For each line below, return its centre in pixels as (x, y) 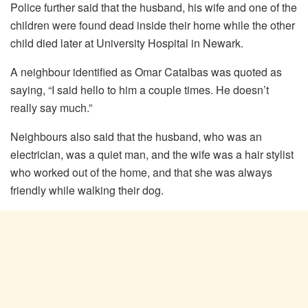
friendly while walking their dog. (87, 190)
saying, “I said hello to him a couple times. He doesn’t (140, 89)
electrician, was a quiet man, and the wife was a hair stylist (152, 154)
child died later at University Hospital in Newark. (127, 43)
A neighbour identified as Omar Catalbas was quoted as (146, 71)
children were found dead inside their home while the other (153, 25)
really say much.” (51, 107)
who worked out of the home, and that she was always (141, 172)
